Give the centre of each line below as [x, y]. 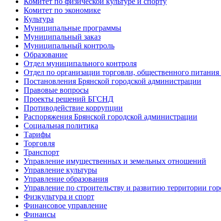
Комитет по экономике [62, 10]
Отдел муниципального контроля [80, 63]
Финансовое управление [65, 205]
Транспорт [41, 152]
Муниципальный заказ [62, 37]
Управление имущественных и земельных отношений [115, 161]
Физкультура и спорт [59, 197]
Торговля [39, 143]
